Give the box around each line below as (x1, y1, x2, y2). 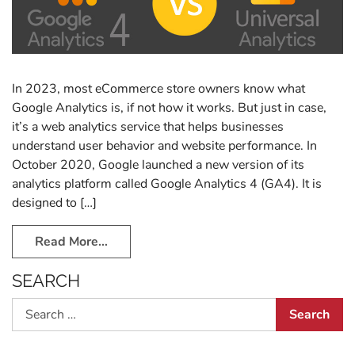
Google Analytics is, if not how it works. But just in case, (12, 98, 326, 116)
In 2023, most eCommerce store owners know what (12, 79, 305, 97)
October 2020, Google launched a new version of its (12, 155, 304, 174)
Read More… (35, 232, 108, 250)
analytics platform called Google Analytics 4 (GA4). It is (12, 174, 322, 193)
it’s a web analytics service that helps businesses (12, 117, 284, 136)
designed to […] (12, 193, 97, 212)
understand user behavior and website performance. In (12, 136, 317, 155)
